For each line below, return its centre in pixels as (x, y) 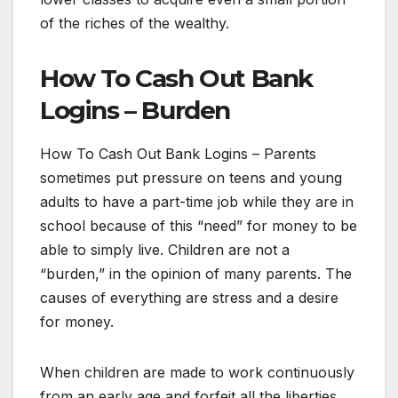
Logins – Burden (135, 110)
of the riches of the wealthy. (135, 23)
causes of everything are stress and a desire (189, 297)
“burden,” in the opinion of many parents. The (196, 273)
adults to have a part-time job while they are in (197, 201)
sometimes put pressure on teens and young (191, 177)
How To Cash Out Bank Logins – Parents (178, 153)
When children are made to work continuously (197, 372)
